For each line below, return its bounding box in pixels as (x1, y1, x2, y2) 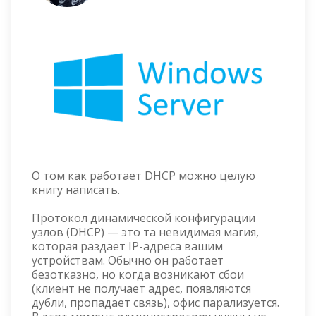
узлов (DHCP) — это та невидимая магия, (32, 224, 259, 241)
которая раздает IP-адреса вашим (32, 238, 223, 255)
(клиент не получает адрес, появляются (32, 281, 251, 297)
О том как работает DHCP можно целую (32, 168, 255, 184)
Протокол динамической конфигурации (32, 210, 255, 226)
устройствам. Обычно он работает (32, 253, 224, 269)
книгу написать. (32, 182, 123, 198)
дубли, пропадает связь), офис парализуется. (32, 295, 279, 311)
